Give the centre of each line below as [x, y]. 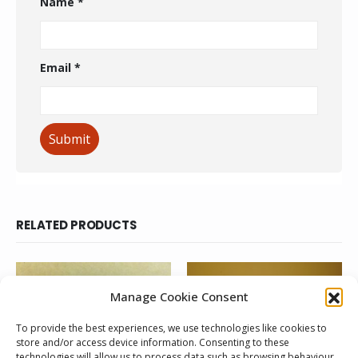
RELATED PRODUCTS [76, 225]
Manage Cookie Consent [179, 296]
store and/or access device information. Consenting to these [153, 342]
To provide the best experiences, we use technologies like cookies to [171, 328]
